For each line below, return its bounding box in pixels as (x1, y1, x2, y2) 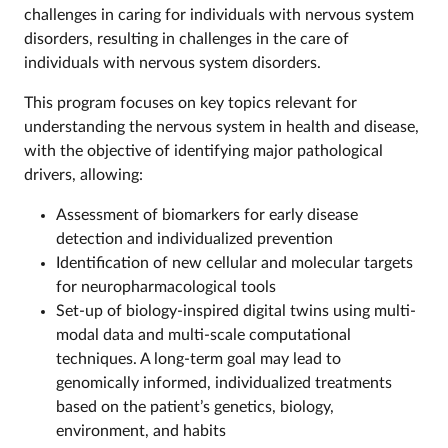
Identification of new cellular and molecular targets (56, 254, 413, 271)
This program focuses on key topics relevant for (24, 94, 357, 111)
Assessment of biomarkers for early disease (56, 206, 358, 223)
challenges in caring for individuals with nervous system (24, 6, 414, 23)
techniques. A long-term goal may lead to (56, 350, 341, 367)
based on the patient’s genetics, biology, (56, 398, 334, 415)
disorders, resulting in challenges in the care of (24, 30, 349, 47)
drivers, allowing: (24, 166, 143, 183)
